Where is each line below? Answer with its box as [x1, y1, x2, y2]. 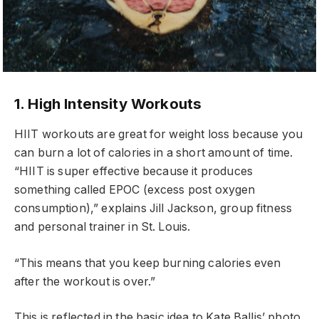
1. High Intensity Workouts [14, 95, 202, 113]
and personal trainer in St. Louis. [14, 220, 191, 234]
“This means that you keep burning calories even [14, 256, 281, 270]
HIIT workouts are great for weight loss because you [14, 127, 303, 142]
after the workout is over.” [14, 274, 156, 288]
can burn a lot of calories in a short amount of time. [14, 146, 293, 160]
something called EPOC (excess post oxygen [14, 183, 256, 197]
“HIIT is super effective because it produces [14, 164, 253, 179]
